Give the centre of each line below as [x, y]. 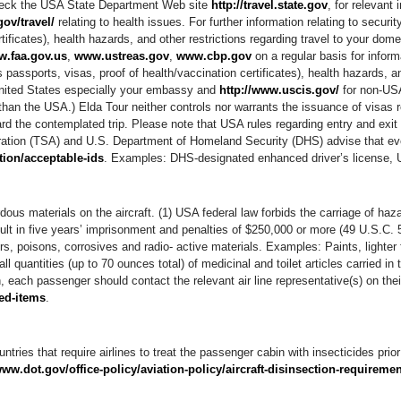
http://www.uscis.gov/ [279, 90]
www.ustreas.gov [122, 56]
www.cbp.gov [214, 56]
